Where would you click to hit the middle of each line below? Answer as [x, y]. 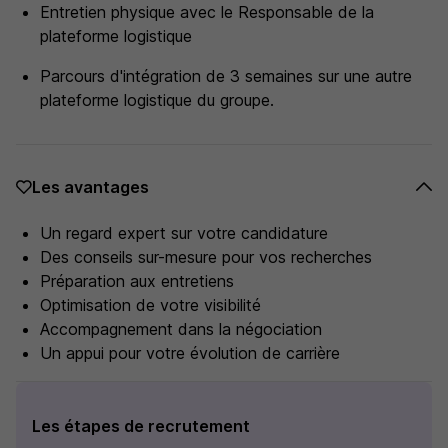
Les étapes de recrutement [141, 426]
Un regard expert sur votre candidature [184, 233]
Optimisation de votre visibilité [150, 305]
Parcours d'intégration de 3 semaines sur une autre [226, 76]
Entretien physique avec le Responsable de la [207, 12]
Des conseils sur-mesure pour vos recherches [206, 257]
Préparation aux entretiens [137, 281]
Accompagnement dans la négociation [181, 329]
